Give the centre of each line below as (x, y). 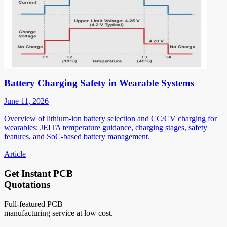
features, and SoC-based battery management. (77, 136)
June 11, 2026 (26, 101)
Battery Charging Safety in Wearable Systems (99, 83)
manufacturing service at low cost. (59, 213)
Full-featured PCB (33, 204)
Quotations (27, 184)
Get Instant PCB (39, 173)
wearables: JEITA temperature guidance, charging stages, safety (106, 127)
